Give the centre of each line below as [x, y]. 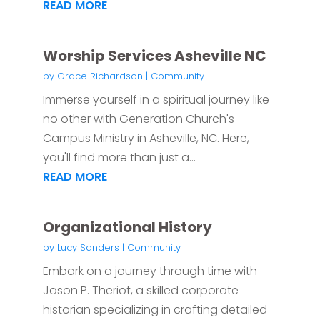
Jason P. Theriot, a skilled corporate [140, 291]
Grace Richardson [100, 76]
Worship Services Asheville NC [154, 56]
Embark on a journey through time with [150, 271]
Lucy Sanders [88, 248]
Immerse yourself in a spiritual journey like [156, 100]
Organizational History [127, 227]
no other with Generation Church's [138, 119]
